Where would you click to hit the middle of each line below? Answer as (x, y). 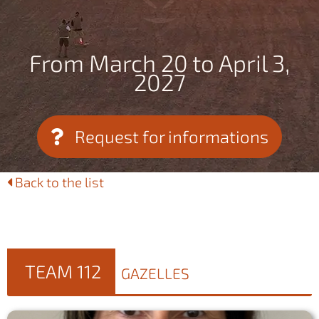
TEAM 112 (63, 271)
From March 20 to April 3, (159, 63)
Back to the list (58, 182)
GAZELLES (155, 273)
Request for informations (172, 136)
